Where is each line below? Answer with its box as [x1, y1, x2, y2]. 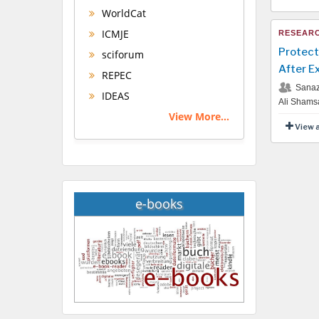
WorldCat [99, 6, 146, 20]
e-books [135, 195, 183, 212]
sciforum [99, 48, 144, 61]
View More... [168, 110, 229, 123]
